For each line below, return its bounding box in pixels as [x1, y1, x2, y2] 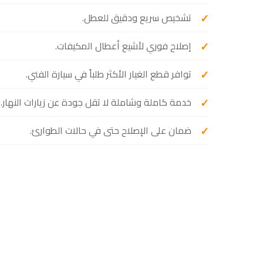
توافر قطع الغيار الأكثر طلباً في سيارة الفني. [26, 65, 191, 83]
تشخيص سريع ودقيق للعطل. [82, 9, 191, 26]
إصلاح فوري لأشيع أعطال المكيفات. [55, 37, 191, 55]
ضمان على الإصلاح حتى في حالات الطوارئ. [30, 122, 191, 139]
